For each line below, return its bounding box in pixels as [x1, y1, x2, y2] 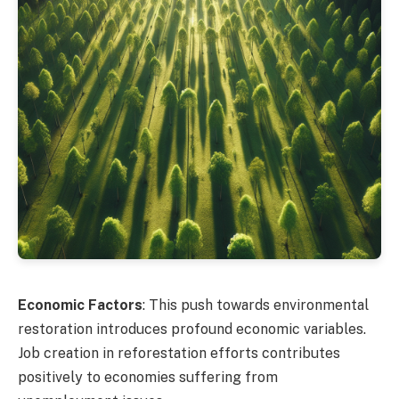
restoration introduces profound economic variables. [18, 320, 366, 338]
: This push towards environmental [142, 296, 369, 313]
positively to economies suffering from [18, 368, 278, 386]
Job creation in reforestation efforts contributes [18, 344, 340, 362]
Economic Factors [18, 296, 142, 313]
